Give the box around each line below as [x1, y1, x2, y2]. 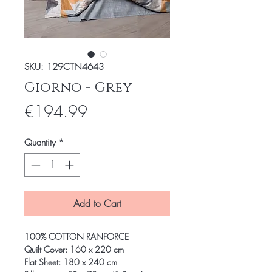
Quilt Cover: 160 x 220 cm [24, 243, 124, 255]
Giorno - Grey [24, 78, 132, 97]
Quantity [24, 137, 56, 149]
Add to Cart [73, 196, 121, 210]
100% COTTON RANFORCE [24, 230, 129, 242]
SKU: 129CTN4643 [24, 61, 104, 73]
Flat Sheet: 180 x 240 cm [24, 256, 117, 268]
